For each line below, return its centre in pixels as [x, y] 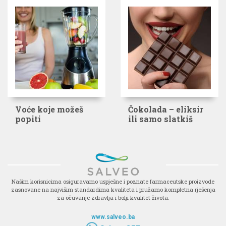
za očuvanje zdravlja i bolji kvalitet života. [113, 197]
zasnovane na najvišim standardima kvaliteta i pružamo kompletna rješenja [113, 189]
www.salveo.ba [113, 217]
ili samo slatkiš [160, 119]
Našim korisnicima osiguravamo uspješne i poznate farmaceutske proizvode [113, 181]
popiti [28, 119]
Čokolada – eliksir [166, 109]
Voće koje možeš [49, 109]
